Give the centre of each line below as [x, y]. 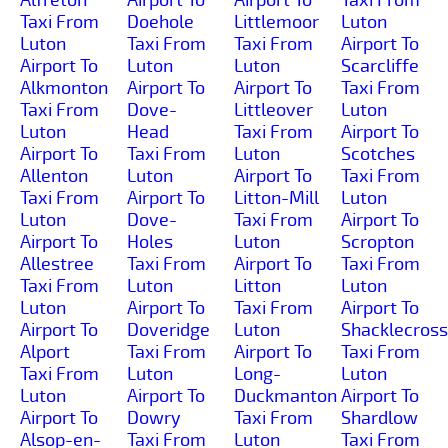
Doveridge [168, 329]
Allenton [54, 175]
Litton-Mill [276, 197]
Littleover [273, 109]
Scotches [378, 153]
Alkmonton [64, 87]
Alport [45, 351]
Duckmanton [285, 395]
